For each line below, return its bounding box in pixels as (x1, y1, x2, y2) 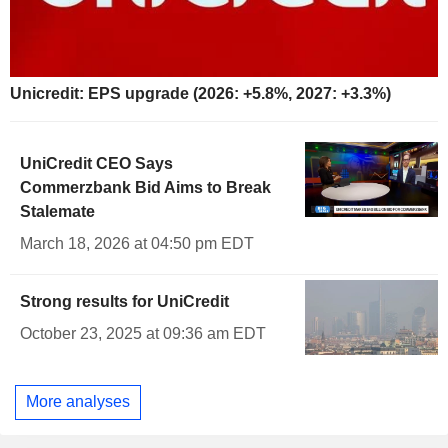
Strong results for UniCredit (20, 292, 229, 310)
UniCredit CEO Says (20, 154, 173, 172)
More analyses (26, 393, 130, 411)
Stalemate (20, 202, 95, 220)
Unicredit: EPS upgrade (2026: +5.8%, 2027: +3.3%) (10, 84, 391, 102)
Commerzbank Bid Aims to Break (20, 178, 271, 196)
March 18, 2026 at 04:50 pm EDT (20, 234, 254, 252)
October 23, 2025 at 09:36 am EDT (20, 324, 266, 342)
